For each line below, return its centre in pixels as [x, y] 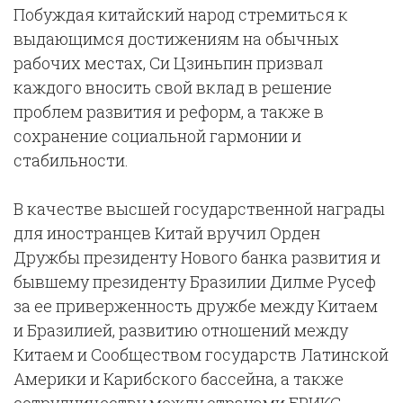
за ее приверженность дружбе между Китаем [196, 306]
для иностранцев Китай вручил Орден [167, 233]
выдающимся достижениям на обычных [176, 39]
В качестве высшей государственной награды [199, 209]
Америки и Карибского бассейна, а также [179, 379]
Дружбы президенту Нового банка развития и [197, 257]
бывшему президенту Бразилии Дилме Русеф [195, 282]
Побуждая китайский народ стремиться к [181, 14]
